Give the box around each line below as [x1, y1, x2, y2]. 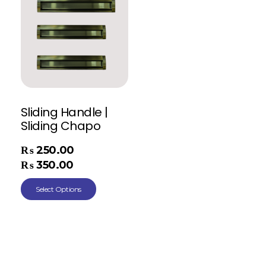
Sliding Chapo [21, 117, 101, 134]
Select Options [36, 184, 81, 194]
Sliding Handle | [21, 103, 108, 121]
